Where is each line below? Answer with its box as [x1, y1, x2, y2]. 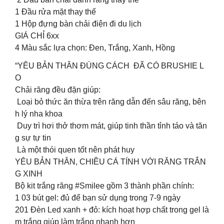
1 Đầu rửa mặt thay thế [15, 7, 96, 16]
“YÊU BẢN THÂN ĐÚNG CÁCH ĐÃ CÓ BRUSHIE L [15, 61, 204, 70]
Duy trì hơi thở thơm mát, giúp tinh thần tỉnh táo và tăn [15, 121, 207, 130]
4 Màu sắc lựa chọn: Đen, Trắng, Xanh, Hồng [15, 43, 175, 52]
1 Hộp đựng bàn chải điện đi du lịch [15, 19, 141, 28]
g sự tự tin [15, 133, 51, 142]
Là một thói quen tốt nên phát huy [15, 145, 134, 154]
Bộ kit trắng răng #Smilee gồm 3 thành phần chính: [15, 181, 194, 190]
